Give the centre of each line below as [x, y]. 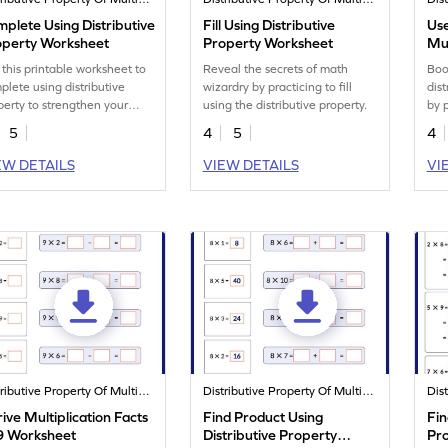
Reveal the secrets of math [276, 69]
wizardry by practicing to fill [278, 87]
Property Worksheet [268, 43]
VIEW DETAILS [250, 165]
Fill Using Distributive [269, 25]
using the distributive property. [285, 105]
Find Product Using [263, 417]
